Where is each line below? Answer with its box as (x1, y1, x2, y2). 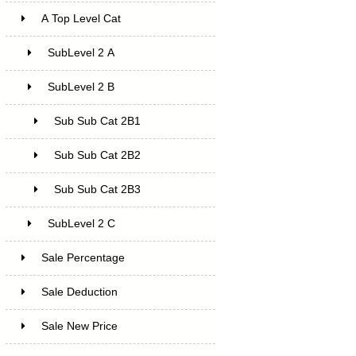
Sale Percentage (41, 251, 125, 264)
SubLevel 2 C (47, 217, 115, 230)
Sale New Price (41, 319, 118, 332)
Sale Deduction (41, 285, 118, 298)
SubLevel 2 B (47, 80, 114, 93)
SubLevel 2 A (47, 46, 114, 59)
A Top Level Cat (41, 12, 121, 25)
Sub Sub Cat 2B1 (53, 114, 141, 127)
